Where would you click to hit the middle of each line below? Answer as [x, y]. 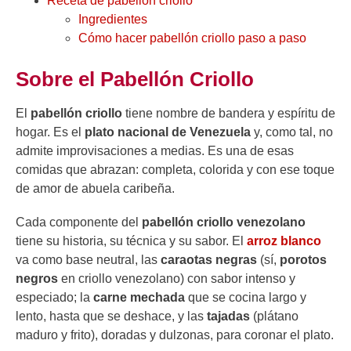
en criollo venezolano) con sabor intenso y [177, 278]
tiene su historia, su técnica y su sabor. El [131, 241]
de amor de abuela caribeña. [95, 188]
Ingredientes [113, 19]
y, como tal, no [292, 132]
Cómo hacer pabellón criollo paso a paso [192, 38]
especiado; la [54, 297]
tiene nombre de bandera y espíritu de [229, 113]
